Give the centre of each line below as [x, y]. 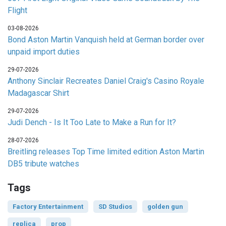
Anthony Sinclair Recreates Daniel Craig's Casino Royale [106, 81]
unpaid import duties [44, 51]
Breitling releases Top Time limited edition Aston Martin [106, 151]
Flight [17, 10]
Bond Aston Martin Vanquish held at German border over [106, 39]
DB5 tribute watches [43, 163]
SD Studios [115, 206]
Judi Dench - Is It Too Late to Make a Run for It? [92, 122]
